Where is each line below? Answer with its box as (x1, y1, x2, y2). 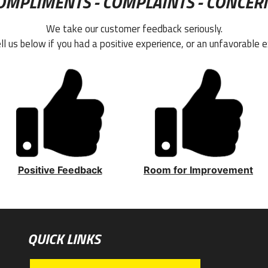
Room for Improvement (144, 164, 253, 176)
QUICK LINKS (28, 228, 101, 250)
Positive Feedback (17, 164, 102, 176)
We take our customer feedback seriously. (45, 21, 223, 37)
